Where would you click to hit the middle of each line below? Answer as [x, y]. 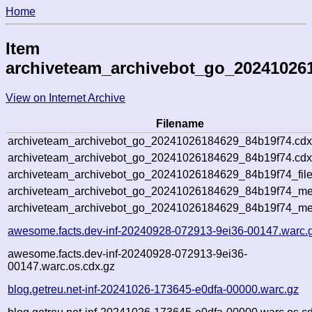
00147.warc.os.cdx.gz [62, 266]
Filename [180, 123]
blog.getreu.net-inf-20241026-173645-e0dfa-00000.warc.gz [154, 289]
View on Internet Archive [65, 97]
